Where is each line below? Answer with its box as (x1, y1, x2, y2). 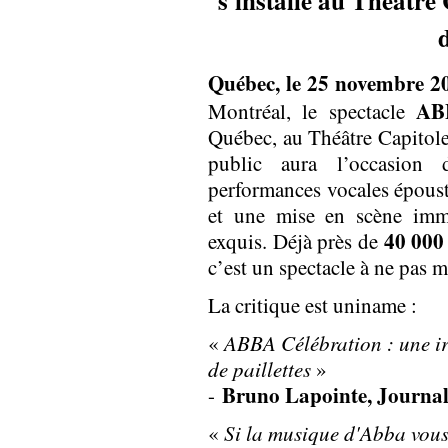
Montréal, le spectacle (208, 97, 416, 125)
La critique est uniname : (208, 291, 424, 319)
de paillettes (208, 355, 316, 383)
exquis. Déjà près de (208, 227, 384, 255)
